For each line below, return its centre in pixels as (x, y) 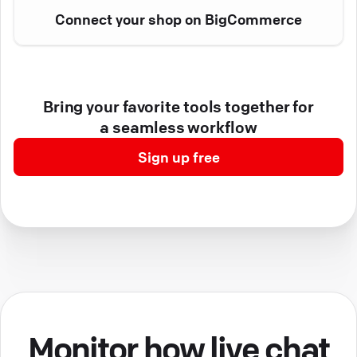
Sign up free (178, 157)
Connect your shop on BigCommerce (178, 20)
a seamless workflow (178, 127)
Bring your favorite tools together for (178, 107)
